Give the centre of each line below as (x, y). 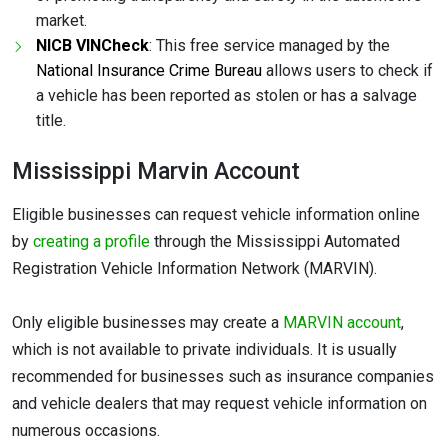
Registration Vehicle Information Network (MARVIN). (194, 269)
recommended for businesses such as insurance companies (223, 377)
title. (51, 121)
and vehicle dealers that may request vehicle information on (219, 404)
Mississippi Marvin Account (156, 171)
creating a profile (91, 242)
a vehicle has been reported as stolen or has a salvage (226, 96)
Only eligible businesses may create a (147, 323)
